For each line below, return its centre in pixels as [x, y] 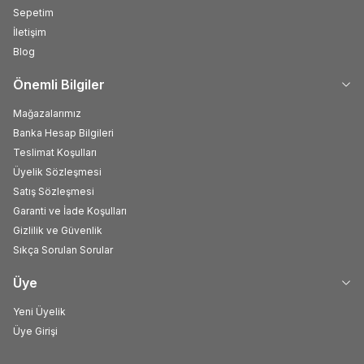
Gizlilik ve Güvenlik [58, 230]
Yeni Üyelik [39, 311]
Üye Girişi [35, 331]
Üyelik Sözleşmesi [57, 171]
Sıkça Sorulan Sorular [63, 249]
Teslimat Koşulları [55, 152]
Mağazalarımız [47, 113]
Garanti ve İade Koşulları [70, 210]
